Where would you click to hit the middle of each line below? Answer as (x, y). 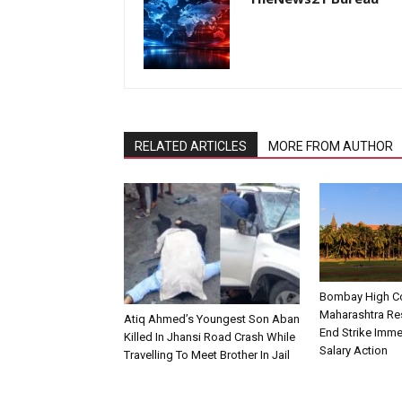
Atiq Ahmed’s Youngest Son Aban (212, 319)
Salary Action (354, 351)
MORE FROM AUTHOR (331, 146)
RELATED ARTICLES (191, 146)
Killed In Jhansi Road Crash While (210, 336)
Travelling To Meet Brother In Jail (207, 354)
